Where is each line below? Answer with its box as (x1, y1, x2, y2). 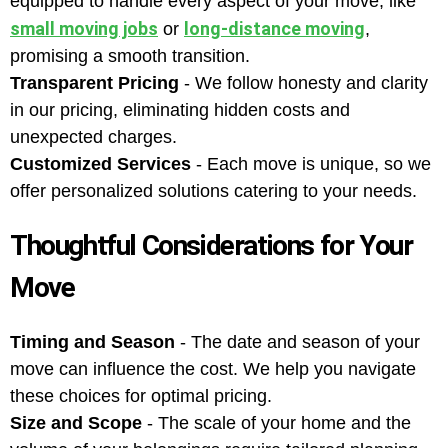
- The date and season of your (175, 332, 420, 352)
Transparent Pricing (10, 73, 179, 93)
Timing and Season (10, 332, 175, 352)
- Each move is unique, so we (191, 154, 431, 174)
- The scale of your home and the (142, 413, 411, 433)
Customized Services (10, 154, 191, 174)
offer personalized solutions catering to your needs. (10, 181, 417, 201)
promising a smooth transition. (10, 46, 250, 66)
